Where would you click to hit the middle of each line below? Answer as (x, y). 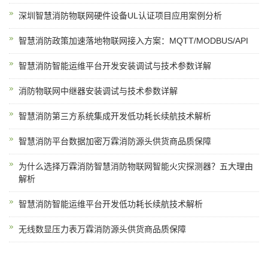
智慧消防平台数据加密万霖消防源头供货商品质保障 (115, 141)
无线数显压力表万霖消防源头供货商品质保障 (102, 229)
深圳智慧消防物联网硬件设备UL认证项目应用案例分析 (120, 16)
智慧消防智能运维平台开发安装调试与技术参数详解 (115, 66)
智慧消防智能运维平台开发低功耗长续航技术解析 (111, 204)
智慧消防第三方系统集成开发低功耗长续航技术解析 (115, 116)
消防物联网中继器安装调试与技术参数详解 (98, 91)
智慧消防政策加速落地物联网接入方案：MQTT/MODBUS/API (133, 41)
